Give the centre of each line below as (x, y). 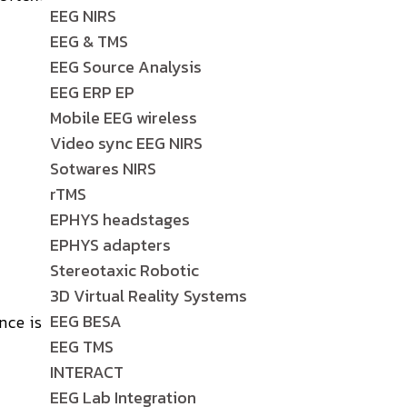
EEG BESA (86, 321)
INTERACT (87, 372)
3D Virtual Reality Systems (149, 296)
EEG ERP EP (92, 92)
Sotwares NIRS (103, 169)
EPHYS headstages (120, 219)
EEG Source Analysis (126, 67)
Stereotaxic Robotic (124, 270)
